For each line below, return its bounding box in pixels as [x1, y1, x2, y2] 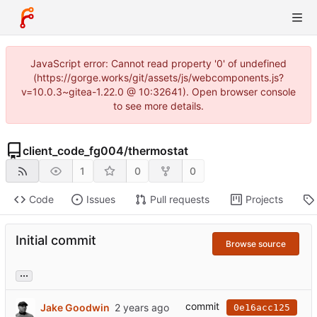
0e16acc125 [234, 302, 290, 313]
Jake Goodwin [40, 301, 110, 313]
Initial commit [16, 233, 96, 248]
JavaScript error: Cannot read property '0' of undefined [30, 57, 287, 69]
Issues [86, 193, 115, 206]
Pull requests [149, 193, 209, 206]
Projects [245, 193, 283, 206]
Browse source [226, 238, 286, 249]
